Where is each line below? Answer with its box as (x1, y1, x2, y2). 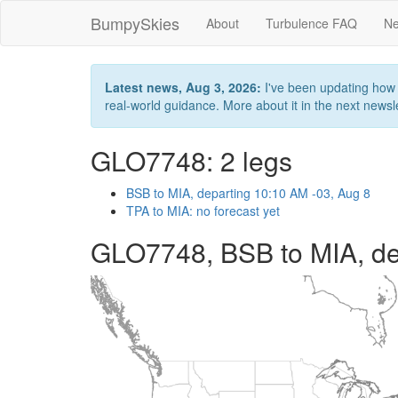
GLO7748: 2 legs (91, 141, 292, 179)
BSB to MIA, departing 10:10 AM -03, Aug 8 (126, 184, 370, 202)
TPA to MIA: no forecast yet (126, 202, 280, 219)
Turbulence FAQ (266, 14, 357, 32)
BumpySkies (91, 12, 179, 35)
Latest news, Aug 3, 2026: (105, 78, 261, 96)
